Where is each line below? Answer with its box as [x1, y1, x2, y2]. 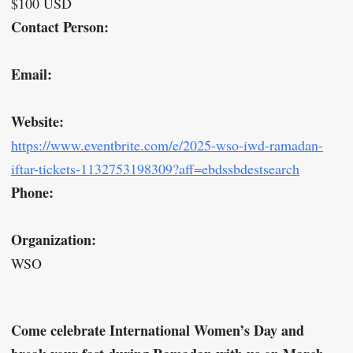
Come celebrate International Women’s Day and [11, 320, 304, 341]
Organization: [11, 229, 96, 251]
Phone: [11, 182, 54, 203]
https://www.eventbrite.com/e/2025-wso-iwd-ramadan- [11, 136, 323, 155]
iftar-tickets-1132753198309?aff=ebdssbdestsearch [11, 159, 299, 179]
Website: [11, 111, 64, 132]
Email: [11, 64, 52, 85]
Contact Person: [11, 17, 109, 38]
